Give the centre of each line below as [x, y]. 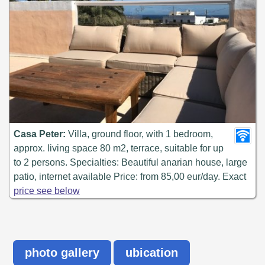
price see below [47, 191]
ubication [152, 253]
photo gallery [62, 253]
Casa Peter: [40, 134]
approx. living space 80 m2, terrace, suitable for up [119, 148]
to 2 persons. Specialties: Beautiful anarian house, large [130, 163]
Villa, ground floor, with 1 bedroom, [139, 134]
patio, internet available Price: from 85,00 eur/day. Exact [130, 177]
